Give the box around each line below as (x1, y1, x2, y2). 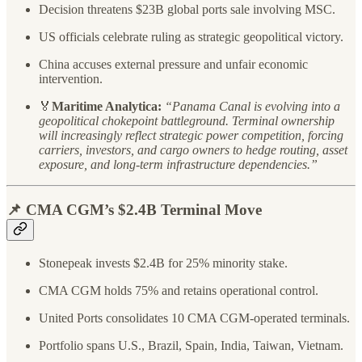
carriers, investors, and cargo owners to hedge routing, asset (39, 142, 347, 157)
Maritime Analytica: (52, 99, 162, 113)
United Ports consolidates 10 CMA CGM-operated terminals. (39, 311, 350, 326)
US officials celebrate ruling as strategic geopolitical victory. (39, 29, 343, 44)
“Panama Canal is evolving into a (165, 99, 340, 113)
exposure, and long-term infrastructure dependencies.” (39, 157, 318, 171)
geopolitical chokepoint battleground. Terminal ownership (39, 113, 335, 128)
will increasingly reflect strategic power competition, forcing (39, 128, 343, 142)
